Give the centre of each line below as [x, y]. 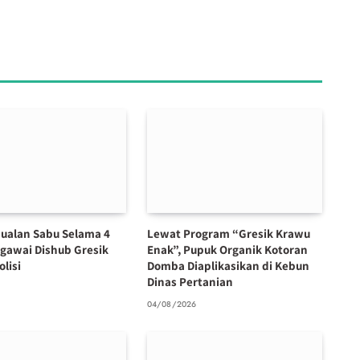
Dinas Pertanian [190, 282]
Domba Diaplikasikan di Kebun [228, 266]
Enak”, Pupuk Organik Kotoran [227, 250]
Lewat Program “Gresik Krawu [228, 234]
